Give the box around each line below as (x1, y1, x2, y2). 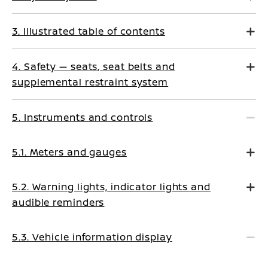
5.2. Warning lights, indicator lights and (12, 180, 211, 193)
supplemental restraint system (12, 75, 169, 89)
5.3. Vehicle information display (12, 230, 172, 243)
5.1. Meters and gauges (12, 145, 127, 159)
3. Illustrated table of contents (12, 25, 165, 38)
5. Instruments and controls (12, 111, 153, 124)
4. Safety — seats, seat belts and (12, 60, 175, 73)
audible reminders (12, 196, 105, 209)
